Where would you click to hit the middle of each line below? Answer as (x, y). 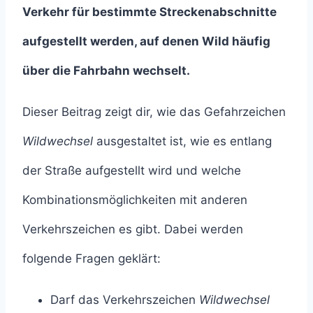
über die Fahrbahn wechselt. (106, 71)
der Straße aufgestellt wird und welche (132, 171)
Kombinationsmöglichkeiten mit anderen (135, 200)
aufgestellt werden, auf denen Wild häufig (146, 42)
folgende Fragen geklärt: (92, 259)
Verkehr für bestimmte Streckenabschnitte (150, 12)
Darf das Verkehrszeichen (125, 300)
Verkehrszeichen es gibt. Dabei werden (133, 230)
